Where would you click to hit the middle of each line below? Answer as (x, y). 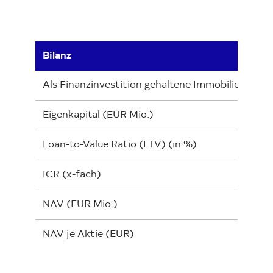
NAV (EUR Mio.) (80, 204)
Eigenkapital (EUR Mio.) (98, 115)
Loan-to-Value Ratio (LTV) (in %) (120, 145)
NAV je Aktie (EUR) (88, 234)
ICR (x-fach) (72, 175)
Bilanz (57, 56)
